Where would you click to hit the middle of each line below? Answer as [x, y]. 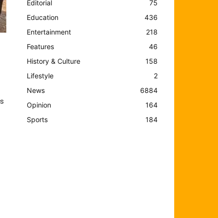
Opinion [39, 105]
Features [41, 46]
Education [43, 17]
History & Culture [54, 61]
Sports [37, 119]
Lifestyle [40, 75]
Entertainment [49, 32]
